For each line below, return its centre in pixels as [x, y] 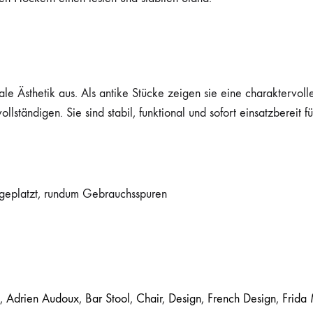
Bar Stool [108, 299]
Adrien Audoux [43, 299]
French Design [242, 299]
